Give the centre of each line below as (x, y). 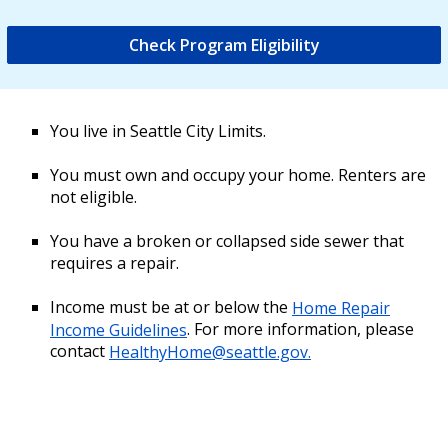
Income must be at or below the (171, 307)
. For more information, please (300, 329)
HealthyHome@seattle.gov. (210, 351)
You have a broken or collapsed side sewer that (227, 241)
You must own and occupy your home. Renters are (238, 175)
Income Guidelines (118, 329)
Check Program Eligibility (224, 45)
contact (79, 351)
